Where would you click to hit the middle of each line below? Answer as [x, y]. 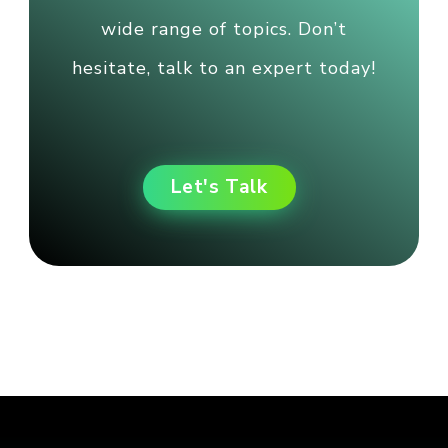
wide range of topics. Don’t [224, 28]
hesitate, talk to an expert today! [224, 67]
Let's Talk [219, 186]
